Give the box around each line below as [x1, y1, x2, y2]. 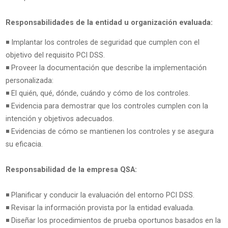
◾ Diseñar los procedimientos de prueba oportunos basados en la [5, 216, 221, 225]
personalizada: [5, 76, 53, 85]
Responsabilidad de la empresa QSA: [5, 165, 137, 175]
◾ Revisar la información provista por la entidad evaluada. [5, 204, 194, 213]
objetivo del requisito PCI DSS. [5, 51, 105, 60]
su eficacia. [5, 140, 43, 149]
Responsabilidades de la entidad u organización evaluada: [5, 18, 213, 27]
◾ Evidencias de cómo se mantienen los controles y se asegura [5, 127, 214, 136]
